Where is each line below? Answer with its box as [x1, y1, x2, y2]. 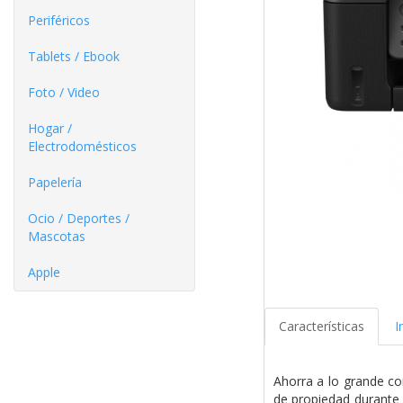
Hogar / [28, 120, 72, 137]
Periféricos [28, 12, 90, 29]
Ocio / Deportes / [28, 210, 130, 227]
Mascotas [28, 228, 85, 245]
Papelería [28, 174, 82, 191]
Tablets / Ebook [28, 48, 120, 65]
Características [278, 318, 364, 336]
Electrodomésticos [28, 138, 137, 155]
